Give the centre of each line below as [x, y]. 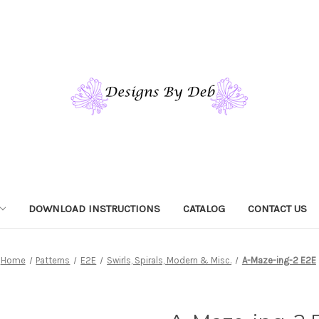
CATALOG [204, 208]
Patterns [53, 260]
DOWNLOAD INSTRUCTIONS [95, 208]
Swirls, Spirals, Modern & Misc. [169, 260]
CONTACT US [278, 208]
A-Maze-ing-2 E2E [279, 260]
